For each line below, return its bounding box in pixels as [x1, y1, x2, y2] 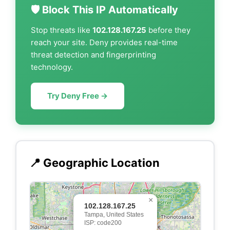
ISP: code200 [84, 219, 122, 226]
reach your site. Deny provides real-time [31, 37, 178, 47]
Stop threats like [31, 25, 92, 35]
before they [146, 25, 190, 35]
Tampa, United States [84, 210, 144, 218]
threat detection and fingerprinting [31, 50, 156, 60]
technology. [31, 62, 73, 72]
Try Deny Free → [47, 91, 108, 101]
